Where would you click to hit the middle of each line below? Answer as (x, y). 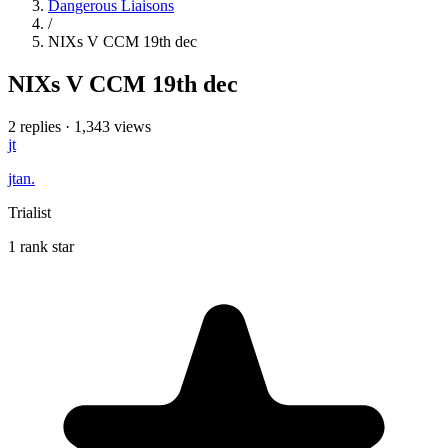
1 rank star (41, 246)
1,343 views (112, 126)
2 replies (34, 126)
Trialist (29, 212)
